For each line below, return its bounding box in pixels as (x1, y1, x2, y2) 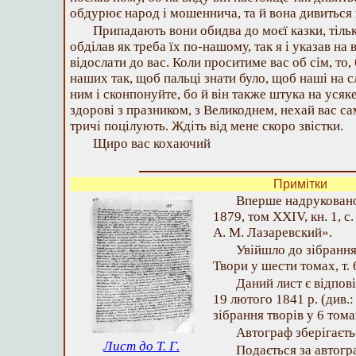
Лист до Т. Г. (103, 339, 180, 354)
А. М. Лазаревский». (213, 225, 332, 240)
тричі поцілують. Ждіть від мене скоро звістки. (70, 118, 343, 133)
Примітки (273, 177, 327, 191)
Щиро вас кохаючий (93, 136, 211, 151)
